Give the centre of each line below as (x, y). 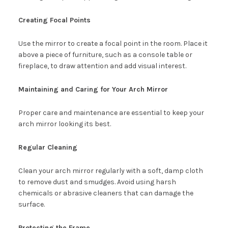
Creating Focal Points (54, 20)
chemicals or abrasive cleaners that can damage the (106, 193)
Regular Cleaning (48, 148)
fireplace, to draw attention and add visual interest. (102, 66)
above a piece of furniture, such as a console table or (105, 55)
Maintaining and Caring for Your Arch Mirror (93, 90)
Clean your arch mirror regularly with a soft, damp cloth (110, 171)
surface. (31, 205)
